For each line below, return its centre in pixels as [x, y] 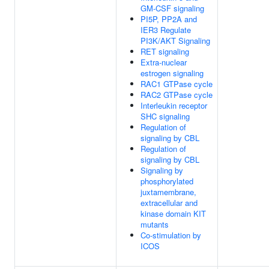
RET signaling [165, 51]
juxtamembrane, [168, 192]
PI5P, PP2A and [169, 19]
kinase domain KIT [173, 213]
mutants [155, 224]
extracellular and [169, 203]
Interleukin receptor [174, 105]
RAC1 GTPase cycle [177, 84]
